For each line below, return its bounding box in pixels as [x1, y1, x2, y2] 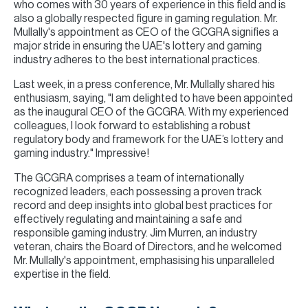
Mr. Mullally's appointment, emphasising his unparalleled [14, 255, 274, 266]
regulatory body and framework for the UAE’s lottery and [14, 134, 283, 145]
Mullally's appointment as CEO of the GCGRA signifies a [14, 27, 278, 38]
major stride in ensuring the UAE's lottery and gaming [14, 41, 262, 52]
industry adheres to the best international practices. [14, 54, 260, 65]
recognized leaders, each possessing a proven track [14, 186, 262, 197]
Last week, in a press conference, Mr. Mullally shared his [14, 79, 275, 90]
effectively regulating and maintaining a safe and [14, 214, 242, 225]
